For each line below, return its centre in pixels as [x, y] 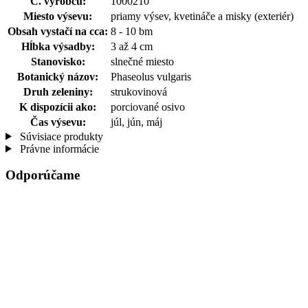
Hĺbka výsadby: [58, 46]
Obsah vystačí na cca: [58, 31]
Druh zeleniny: [58, 91]
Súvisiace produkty [60, 136]
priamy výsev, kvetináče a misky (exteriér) [202, 16]
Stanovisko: [58, 61]
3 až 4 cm [132, 46]
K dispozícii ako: [58, 107]
